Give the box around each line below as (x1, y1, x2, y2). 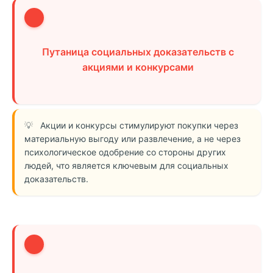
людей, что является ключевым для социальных (24, 160, 229, 171)
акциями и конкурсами (82, 61, 194, 73)
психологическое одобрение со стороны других (24, 147, 226, 157)
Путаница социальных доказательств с (41, 46, 234, 58)
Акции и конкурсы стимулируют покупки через (40, 120, 238, 130)
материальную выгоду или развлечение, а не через (24, 133, 241, 144)
